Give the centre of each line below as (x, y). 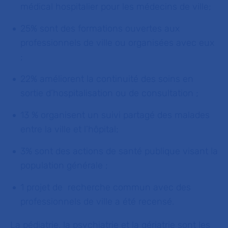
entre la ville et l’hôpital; (69, 129)
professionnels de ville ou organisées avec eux (117, 43)
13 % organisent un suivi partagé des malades (115, 115)
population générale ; (64, 165)
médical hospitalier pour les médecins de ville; (118, 7)
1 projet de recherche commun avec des (106, 187)
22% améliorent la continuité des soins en (107, 79)
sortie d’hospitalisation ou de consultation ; (109, 93)
